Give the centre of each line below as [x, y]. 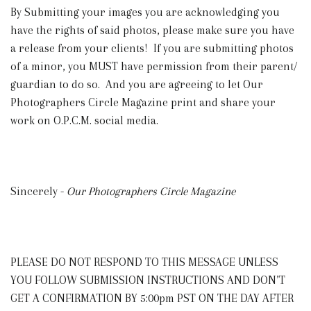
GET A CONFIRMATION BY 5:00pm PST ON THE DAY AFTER [152, 298]
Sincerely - [39, 191]
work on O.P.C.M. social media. [87, 120]
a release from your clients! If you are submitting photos [152, 48]
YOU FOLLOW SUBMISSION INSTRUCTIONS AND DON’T [148, 280]
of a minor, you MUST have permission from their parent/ [154, 66]
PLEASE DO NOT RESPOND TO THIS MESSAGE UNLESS [144, 262]
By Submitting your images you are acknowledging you [145, 12]
